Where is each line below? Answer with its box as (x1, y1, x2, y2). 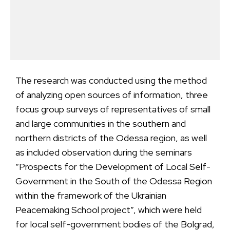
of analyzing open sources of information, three (15, 89, 208, 101)
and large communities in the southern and (15, 118, 186, 129)
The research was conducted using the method (15, 74, 207, 86)
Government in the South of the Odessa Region (15, 175, 212, 187)
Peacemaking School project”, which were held (15, 204, 202, 216)
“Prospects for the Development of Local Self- (15, 161, 210, 172)
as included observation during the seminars (15, 146, 192, 158)
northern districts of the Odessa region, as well (15, 132, 207, 144)
